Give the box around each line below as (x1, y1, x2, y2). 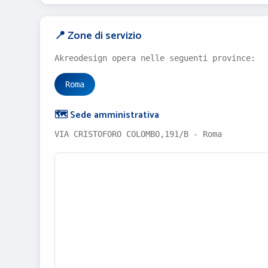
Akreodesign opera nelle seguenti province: (54, 53, 255, 63)
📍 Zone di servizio (54, 27, 142, 45)
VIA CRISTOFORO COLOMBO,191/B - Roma (54, 129, 222, 139)
